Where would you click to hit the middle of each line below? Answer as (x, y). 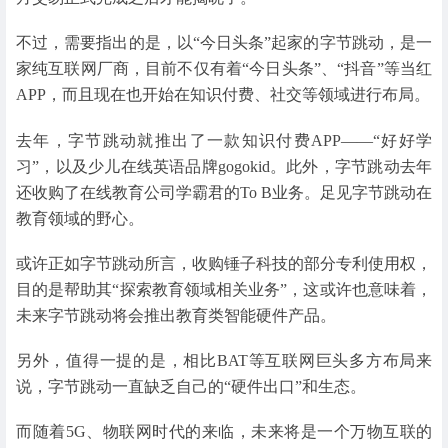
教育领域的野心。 (80, 218)
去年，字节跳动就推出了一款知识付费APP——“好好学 (224, 140)
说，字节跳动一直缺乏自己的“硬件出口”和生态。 (191, 386)
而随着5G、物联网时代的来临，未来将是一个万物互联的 (224, 432)
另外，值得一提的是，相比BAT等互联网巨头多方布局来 (224, 360)
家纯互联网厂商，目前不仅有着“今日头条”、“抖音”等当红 (224, 69)
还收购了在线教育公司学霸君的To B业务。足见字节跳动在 (224, 192)
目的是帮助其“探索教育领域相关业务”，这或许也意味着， (224, 289)
